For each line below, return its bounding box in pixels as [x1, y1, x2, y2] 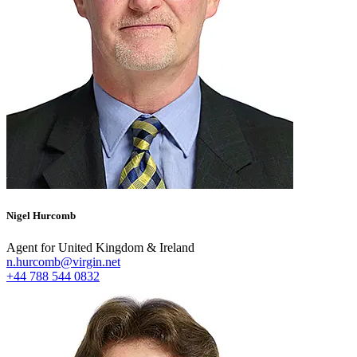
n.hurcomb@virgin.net [6, 254, 120, 269]
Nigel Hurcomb [6, 210, 76, 222]
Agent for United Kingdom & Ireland [6, 240, 194, 254]
